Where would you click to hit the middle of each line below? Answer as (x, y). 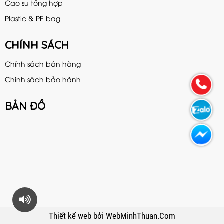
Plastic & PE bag (33, 18)
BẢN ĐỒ (25, 106)
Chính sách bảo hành (43, 79)
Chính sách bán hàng (43, 63)
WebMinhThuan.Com (140, 216)
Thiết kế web (71, 216)
